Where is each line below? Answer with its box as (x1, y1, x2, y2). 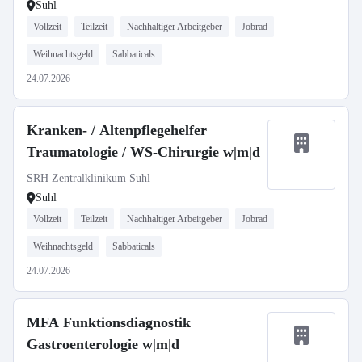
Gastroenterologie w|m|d (27, 336, 179, 352)
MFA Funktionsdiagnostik (27, 314, 191, 330)
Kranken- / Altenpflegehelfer (27, 122, 207, 138)
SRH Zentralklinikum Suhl (27, 172, 150, 184)
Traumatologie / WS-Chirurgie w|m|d (27, 144, 260, 160)
